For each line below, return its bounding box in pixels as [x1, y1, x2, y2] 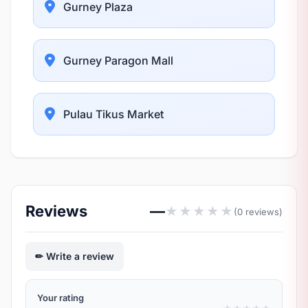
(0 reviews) [234, 206, 283, 217]
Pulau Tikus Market [63, 107, 164, 121]
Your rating [37, 292, 84, 303]
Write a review [46, 250, 114, 262]
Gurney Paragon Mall [63, 53, 173, 67]
